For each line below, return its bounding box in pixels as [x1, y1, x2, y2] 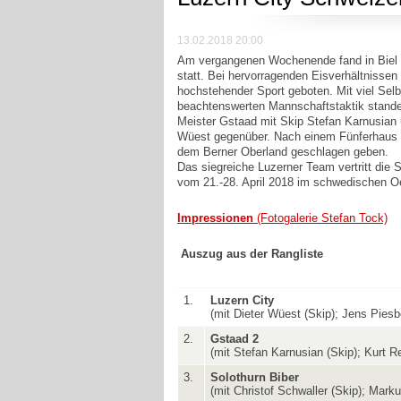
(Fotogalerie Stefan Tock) [253, 211, 388, 226]
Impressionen [177, 211, 253, 226]
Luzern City [210, 294, 275, 308]
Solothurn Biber [210, 371, 300, 385]
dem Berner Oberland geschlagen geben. [177, 145, 388, 159]
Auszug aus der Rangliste [181, 247, 323, 260]
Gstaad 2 [210, 332, 260, 346]
